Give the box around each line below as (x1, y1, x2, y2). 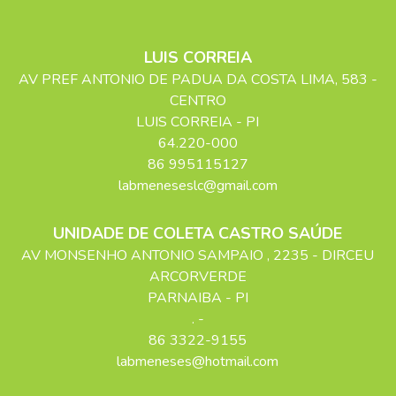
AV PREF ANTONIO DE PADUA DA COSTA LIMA (18, 70, 335, 89)
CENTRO (169, 91, 226, 110)
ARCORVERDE (148, 267, 247, 286)
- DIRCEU (312, 246, 375, 265)
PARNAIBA (147, 288, 222, 308)
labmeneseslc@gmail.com (118, 176, 278, 195)
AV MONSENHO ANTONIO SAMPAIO (21, 246, 268, 265)
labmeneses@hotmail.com (117, 352, 279, 371)
